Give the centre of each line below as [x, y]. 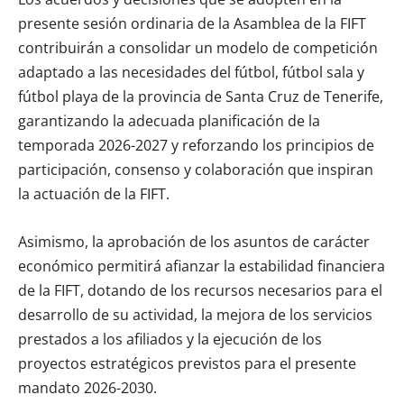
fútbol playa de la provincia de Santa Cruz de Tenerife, [201, 96]
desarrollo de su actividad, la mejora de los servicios [195, 314]
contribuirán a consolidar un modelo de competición [198, 47]
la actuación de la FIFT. [94, 193]
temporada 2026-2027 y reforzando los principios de [196, 145]
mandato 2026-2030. [87, 387]
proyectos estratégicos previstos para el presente [187, 363]
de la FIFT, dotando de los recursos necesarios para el [200, 290]
